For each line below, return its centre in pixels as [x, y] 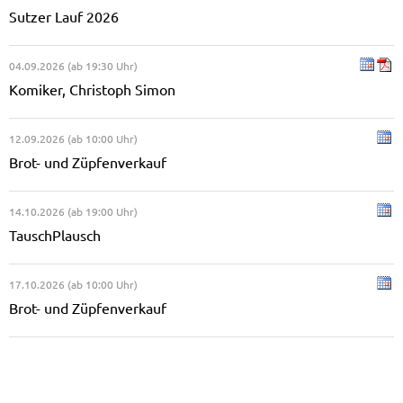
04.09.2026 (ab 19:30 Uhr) [73, 66]
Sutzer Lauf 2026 [64, 17]
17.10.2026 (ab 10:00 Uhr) [73, 285]
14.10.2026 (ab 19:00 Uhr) [73, 212]
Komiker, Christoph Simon [92, 90]
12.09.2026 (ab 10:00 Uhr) [73, 139]
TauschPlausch [55, 236]
